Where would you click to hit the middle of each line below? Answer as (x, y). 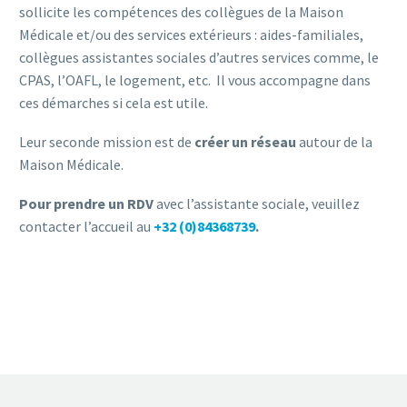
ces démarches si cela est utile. (114, 103)
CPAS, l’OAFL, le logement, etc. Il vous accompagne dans (195, 80)
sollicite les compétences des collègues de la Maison (181, 12)
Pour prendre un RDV (86, 203)
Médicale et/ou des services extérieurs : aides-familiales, (191, 35)
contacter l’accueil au (86, 226)
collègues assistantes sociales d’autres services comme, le (199, 58)
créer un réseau (245, 142)
